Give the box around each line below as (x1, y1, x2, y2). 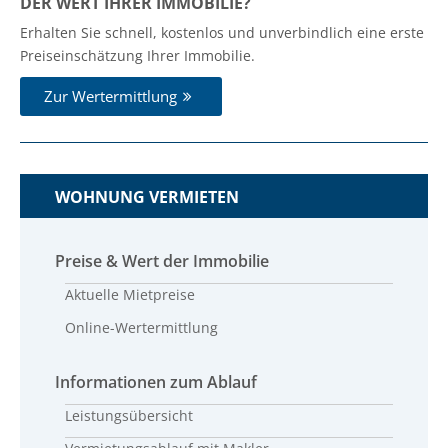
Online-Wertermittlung (65, 317, 218, 337)
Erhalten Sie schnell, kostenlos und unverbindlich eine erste (20, 22, 424, 42)
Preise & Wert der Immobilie (55, 249, 269, 272)
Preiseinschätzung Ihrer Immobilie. (20, 45, 255, 65)
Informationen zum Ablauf (55, 370, 257, 393)
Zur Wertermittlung (44, 85, 177, 106)
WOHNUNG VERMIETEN (55, 185, 239, 208)
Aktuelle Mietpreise (65, 284, 195, 304)
